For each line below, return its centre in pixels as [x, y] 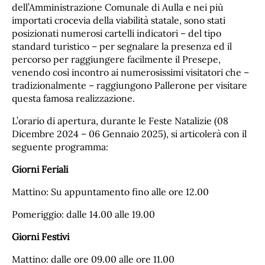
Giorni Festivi [41, 236]
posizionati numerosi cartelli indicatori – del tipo [117, 33]
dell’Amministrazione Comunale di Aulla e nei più [118, 7]
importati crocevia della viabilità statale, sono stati [119, 20]
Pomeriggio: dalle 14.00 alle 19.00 [83, 214]
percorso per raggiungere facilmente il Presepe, [116, 59]
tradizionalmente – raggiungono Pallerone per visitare [130, 85]
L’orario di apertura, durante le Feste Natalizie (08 [120, 121]
